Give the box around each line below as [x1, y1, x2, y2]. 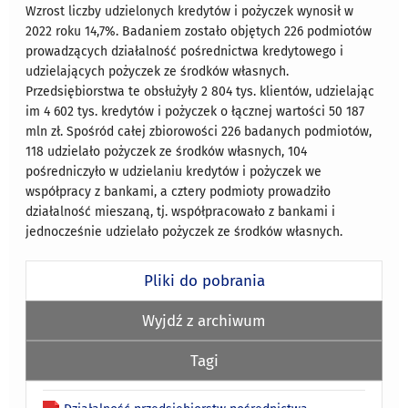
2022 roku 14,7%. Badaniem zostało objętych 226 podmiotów [25, 23, 372, 39]
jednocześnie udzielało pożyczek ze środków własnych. [25, 223, 343, 240]
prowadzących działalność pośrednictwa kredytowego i [25, 43, 344, 59]
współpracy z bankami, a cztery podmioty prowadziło [25, 183, 331, 199]
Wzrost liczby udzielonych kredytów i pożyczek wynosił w [25, 3, 354, 19]
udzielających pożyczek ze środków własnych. [25, 63, 290, 79]
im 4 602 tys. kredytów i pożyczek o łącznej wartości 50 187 [25, 103, 365, 119]
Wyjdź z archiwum [142, 311, 266, 330]
